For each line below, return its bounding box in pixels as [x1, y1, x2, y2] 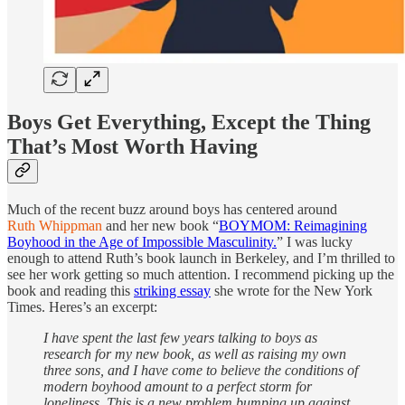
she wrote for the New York [211, 283, 372, 299]
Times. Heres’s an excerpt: [7, 299, 157, 316]
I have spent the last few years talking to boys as [43, 330, 317, 346]
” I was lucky [277, 234, 353, 250]
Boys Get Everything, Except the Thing [7, 110, 371, 135]
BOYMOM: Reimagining [219, 218, 367, 234]
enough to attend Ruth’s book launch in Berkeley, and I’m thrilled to [7, 250, 395, 267]
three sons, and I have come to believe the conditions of [43, 363, 358, 379]
